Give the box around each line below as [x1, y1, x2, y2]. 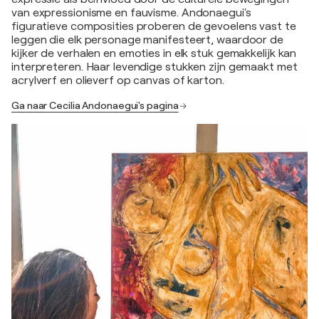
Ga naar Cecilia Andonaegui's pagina [11, 100, 179, 111]
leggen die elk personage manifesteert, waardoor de [11, 33, 283, 46]
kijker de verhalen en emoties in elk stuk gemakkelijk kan [11, 47, 297, 60]
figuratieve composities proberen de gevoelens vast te [11, 20, 296, 33]
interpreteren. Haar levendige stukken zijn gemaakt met [11, 61, 298, 73]
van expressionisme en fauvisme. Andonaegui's [11, 6, 251, 19]
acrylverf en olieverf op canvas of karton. [11, 74, 224, 87]
